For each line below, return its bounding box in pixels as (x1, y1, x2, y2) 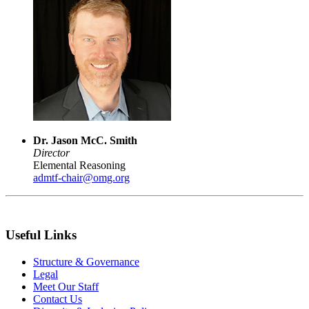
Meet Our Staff (33, 280, 99, 292)
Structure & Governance (33, 255, 139, 268)
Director (33, 147, 70, 159)
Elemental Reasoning (33, 159, 126, 172)
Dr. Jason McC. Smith (33, 134, 137, 147)
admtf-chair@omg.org (33, 172, 130, 184)
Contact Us (33, 292, 82, 305)
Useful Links (6, 227, 77, 242)
